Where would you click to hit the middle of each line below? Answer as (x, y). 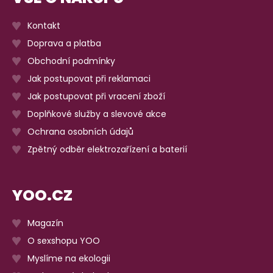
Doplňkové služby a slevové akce (97, 114)
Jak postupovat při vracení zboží (96, 96)
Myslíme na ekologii (69, 258)
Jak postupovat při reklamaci (89, 78)
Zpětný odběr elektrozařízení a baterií (107, 149)
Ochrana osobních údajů (80, 131)
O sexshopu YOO (64, 240)
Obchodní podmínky (71, 61)
